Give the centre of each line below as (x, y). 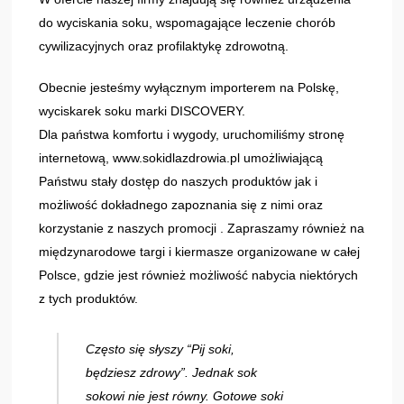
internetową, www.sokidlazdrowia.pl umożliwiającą (181, 157)
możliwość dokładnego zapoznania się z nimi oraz (181, 204)
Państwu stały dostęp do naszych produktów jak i (179, 181)
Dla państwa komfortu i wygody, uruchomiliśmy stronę (192, 134)
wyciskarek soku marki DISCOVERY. (142, 110)
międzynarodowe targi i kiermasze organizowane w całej (200, 251)
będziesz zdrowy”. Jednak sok (172, 372)
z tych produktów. (89, 298)
